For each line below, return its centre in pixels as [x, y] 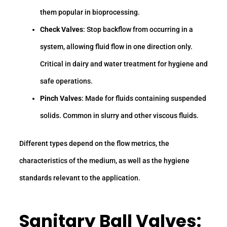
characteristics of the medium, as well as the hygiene [104, 160]
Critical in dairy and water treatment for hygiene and [124, 64]
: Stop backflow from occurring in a [138, 30]
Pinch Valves [61, 99]
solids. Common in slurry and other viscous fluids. [120, 116]
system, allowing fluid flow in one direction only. [117, 47]
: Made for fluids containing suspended [144, 99]
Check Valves [62, 30]
